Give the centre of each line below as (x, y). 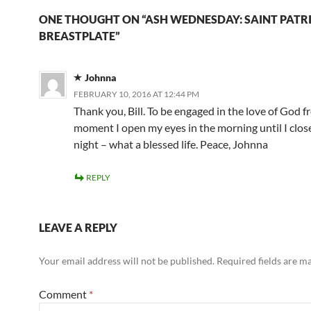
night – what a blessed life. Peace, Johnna (171, 144)
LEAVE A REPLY (78, 227)
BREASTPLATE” (79, 36)
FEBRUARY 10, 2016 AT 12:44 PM (136, 94)
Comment (64, 294)
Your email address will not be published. (127, 261)
